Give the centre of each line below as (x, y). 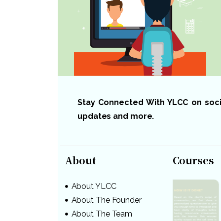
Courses (193, 160)
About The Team (102, 214)
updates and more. (116, 116)
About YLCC (94, 186)
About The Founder (106, 200)
